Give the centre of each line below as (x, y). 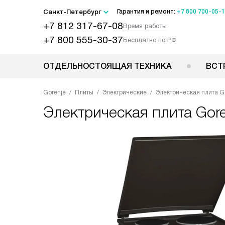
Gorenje (54, 92)
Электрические (125, 92)
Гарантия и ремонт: (147, 12)
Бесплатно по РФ (150, 40)
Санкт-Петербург (72, 12)
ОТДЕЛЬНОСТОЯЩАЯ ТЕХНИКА (107, 66)
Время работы (145, 26)
